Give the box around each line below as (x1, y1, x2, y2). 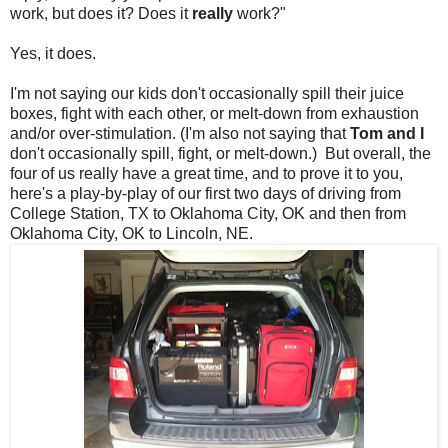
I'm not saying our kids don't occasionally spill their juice (10, 84, 404, 102)
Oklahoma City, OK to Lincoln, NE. (10, 224, 253, 242)
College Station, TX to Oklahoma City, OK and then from (10, 204, 406, 222)
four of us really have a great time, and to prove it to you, (10, 164, 403, 182)
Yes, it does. (10, 44, 96, 62)
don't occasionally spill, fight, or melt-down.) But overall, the (10, 144, 431, 162)
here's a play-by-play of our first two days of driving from (10, 184, 401, 202)
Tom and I (350, 124, 424, 142)
